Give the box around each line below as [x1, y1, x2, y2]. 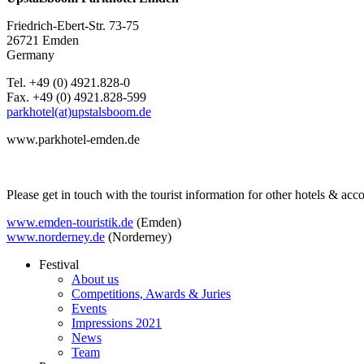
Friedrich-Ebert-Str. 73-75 [6, 18, 139, 32]
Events [71, 301, 106, 315]
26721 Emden [6, 32, 79, 47]
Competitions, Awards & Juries [71, 286, 231, 301]
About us [71, 271, 119, 286]
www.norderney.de [6, 229, 105, 244]
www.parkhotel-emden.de [6, 132, 140, 146]
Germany [6, 47, 54, 62]
